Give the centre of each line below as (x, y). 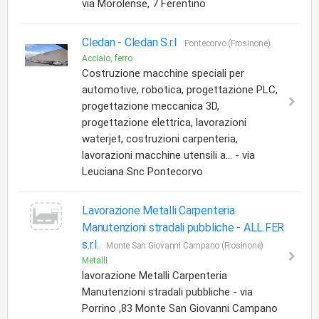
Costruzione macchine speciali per (163, 73)
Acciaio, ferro (107, 58)
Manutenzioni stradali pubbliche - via (167, 292)
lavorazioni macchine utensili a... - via (168, 155)
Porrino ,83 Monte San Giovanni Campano (180, 308)
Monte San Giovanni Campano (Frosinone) (185, 246)
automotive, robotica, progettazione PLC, (180, 90)
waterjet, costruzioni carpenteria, (160, 139)
